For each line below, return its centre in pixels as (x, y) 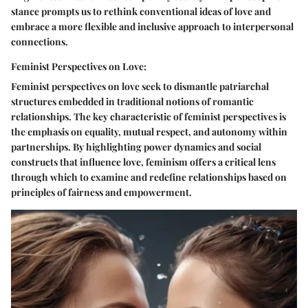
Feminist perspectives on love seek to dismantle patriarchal (140, 87)
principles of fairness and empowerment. (101, 192)
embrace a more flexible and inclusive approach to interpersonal (152, 27)
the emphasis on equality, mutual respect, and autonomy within (149, 132)
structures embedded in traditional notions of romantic (132, 102)
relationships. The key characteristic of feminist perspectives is (148, 117)
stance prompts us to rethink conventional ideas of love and (141, 12)
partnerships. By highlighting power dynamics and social (136, 147)
